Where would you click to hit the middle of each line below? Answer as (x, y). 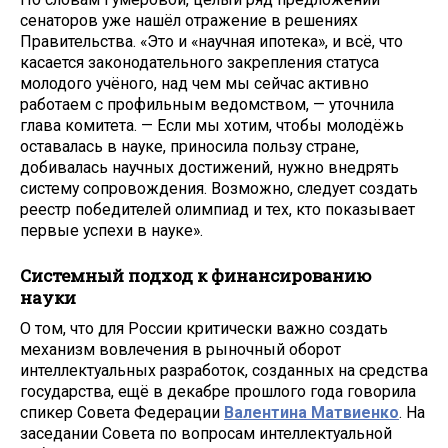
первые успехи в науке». (111, 231)
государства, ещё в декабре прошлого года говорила (218, 391)
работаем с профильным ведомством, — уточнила (207, 105)
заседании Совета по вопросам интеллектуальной (206, 433)
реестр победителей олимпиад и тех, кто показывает (217, 210)
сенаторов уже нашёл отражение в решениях (189, 21)
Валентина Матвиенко (311, 412)
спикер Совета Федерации (122, 412)
